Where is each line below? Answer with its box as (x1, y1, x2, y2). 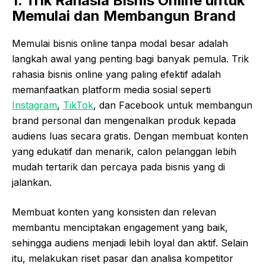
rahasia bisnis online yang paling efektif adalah (12, 68, 221, 81)
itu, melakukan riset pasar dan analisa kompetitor (12, 252, 233, 265)
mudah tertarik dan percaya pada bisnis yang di (12, 161, 225, 173)
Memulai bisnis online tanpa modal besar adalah (12, 37, 228, 50)
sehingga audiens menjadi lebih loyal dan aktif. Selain (12, 237, 248, 249)
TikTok (63, 99, 93, 112)
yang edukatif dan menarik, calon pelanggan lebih (12, 145, 236, 158)
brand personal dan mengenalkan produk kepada (12, 115, 236, 127)
